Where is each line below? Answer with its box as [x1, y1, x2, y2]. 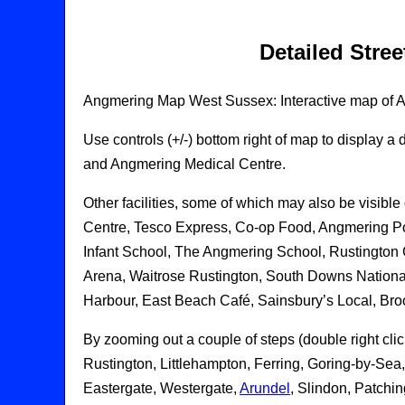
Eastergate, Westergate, [83, 380, 240, 396]
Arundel [240, 380, 290, 396]
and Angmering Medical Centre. [83, 155, 286, 172]
